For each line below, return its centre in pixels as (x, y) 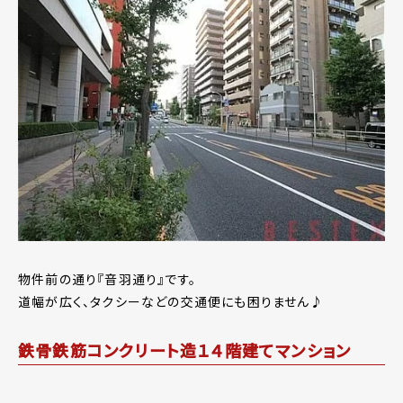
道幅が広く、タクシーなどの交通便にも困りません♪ (171, 302)
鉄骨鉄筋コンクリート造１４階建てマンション (185, 350)
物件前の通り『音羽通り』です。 (107, 279)
